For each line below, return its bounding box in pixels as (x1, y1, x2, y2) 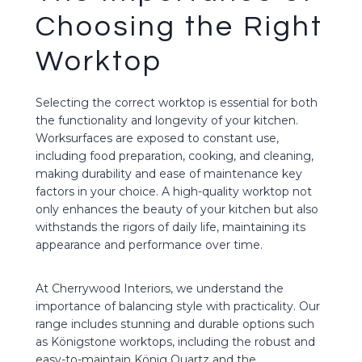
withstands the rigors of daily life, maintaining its (36, 219, 305, 234)
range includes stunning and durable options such (36, 316, 314, 331)
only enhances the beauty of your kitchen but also (36, 201, 318, 217)
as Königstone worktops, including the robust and (36, 334, 315, 349)
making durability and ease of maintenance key (36, 166, 302, 181)
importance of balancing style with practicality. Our (36, 298, 320, 314)
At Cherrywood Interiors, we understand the (36, 280, 284, 296)
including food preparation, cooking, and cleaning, (36, 148, 314, 163)
